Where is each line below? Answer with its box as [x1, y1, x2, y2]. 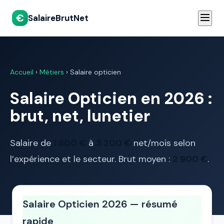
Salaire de [10, 137, 53, 149]
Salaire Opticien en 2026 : [10, 88, 212, 109]
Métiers [39, 67, 64, 76]
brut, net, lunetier [10, 105, 150, 126]
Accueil [10, 67, 33, 76]
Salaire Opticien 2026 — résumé [22, 197, 177, 210]
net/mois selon [131, 137, 195, 149]
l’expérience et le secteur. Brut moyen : [10, 153, 172, 165]
